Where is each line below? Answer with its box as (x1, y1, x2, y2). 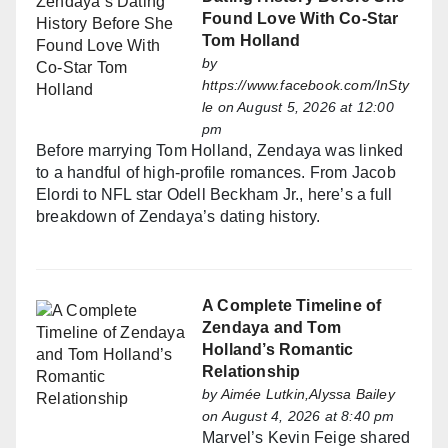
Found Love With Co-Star (202, 10, 399, 28)
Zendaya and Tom (202, 319, 341, 337)
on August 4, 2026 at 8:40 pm (202, 408, 395, 425)
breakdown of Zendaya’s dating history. (36, 208, 321, 226)
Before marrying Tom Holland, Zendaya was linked (36, 142, 404, 160)
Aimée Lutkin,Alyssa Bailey (220, 386, 395, 403)
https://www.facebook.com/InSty (202, 77, 409, 94)
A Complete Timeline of (202, 297, 382, 315)
